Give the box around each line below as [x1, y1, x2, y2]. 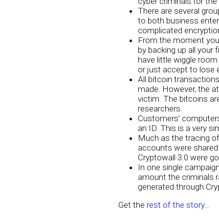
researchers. [138, 103, 182, 113]
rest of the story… [147, 199, 212, 210]
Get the [118, 199, 147, 210]
